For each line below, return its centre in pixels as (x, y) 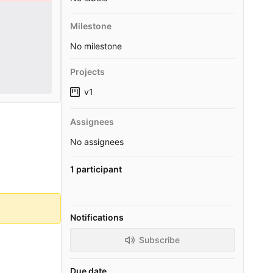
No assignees (97, 141)
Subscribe (159, 239)
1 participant (96, 169)
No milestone (96, 46)
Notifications (97, 217)
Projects (87, 72)
